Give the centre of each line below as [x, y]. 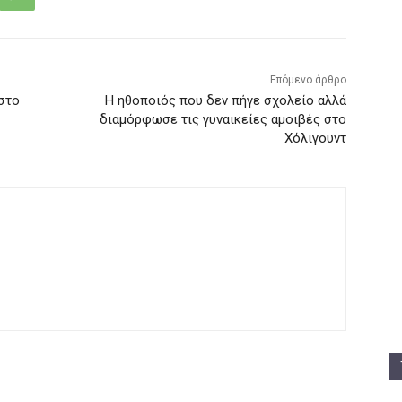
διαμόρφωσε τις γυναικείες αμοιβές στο [223, 120]
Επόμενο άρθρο [308, 80]
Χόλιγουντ [315, 139]
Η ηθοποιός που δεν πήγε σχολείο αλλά [225, 101]
